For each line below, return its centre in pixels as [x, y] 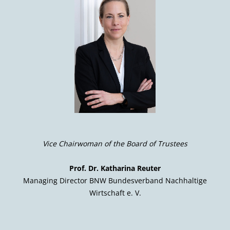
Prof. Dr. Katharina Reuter [115, 168]
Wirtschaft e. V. [115, 193]
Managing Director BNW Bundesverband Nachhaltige [115, 180]
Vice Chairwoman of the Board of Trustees [115, 143]
